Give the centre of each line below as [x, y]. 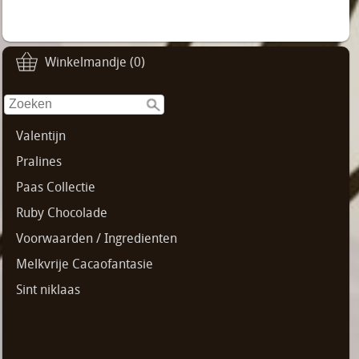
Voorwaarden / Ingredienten [97, 238]
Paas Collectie [56, 186]
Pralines [39, 161]
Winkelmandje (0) [95, 62]
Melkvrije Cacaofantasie [85, 263]
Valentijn [41, 135]
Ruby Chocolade [62, 212]
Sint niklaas [48, 289]
